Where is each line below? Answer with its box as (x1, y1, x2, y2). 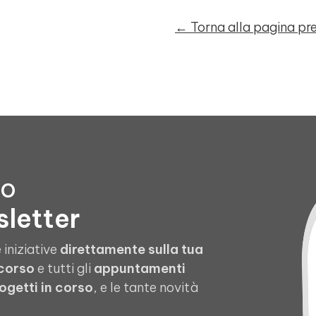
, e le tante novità (93, 279, 198, 296)
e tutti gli (35, 260, 94, 276)
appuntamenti (94, 260, 186, 276)
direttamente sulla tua (60, 241, 203, 257)
